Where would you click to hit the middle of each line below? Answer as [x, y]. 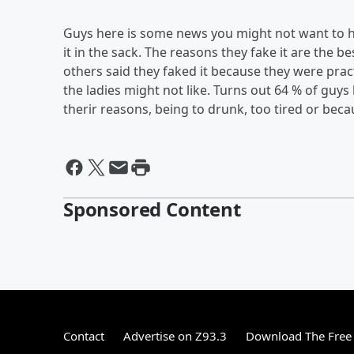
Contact [84, 336]
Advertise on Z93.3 [175, 336]
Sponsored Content [152, 209]
